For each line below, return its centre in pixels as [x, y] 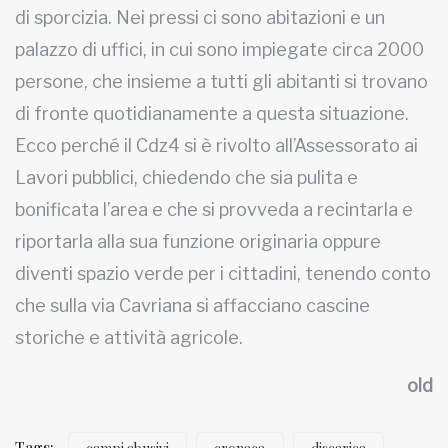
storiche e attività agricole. [133, 337]
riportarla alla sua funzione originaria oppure [198, 241]
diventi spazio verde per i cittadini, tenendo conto [223, 273]
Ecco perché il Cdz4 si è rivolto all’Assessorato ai [216, 145]
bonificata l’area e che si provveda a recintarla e [214, 209]
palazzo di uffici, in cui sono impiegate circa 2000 [219, 49]
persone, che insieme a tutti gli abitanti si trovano [221, 81]
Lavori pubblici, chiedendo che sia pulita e [186, 177]
